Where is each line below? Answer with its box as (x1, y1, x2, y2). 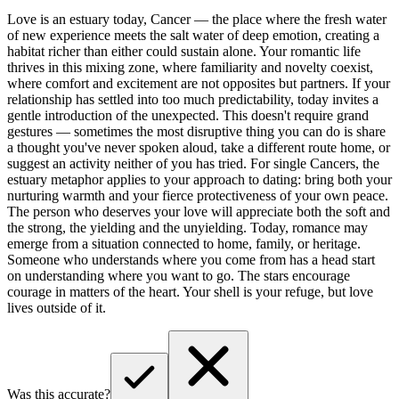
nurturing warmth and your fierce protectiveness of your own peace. (7, 187, 388, 203)
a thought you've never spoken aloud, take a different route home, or (7, 139, 390, 155)
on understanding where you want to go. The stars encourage (7, 267, 350, 283)
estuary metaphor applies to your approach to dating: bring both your (7, 171, 392, 187)
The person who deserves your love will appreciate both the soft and (7, 203, 390, 219)
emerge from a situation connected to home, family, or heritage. (7, 235, 361, 251)
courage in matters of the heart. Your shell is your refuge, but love (7, 283, 373, 299)
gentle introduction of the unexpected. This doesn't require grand (7, 107, 369, 123)
